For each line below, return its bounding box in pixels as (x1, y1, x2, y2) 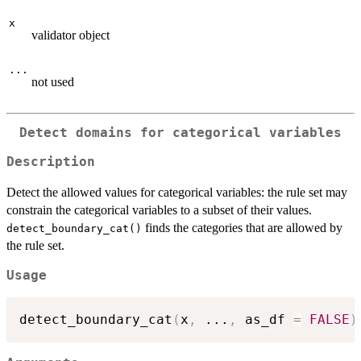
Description (6, 155, 95, 170)
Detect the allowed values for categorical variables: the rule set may (6, 185, 347, 200)
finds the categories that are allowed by (142, 221, 342, 235)
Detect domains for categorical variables (19, 125, 342, 140)
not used (31, 74, 74, 89)
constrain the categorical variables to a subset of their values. (6, 203, 312, 218)
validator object (31, 27, 110, 42)
